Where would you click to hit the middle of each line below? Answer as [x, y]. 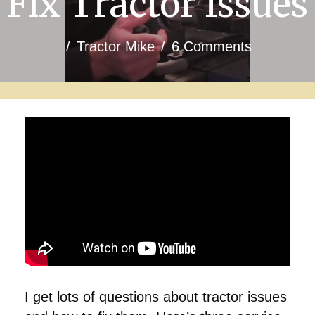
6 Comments [211, 46]
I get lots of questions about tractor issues [156, 296]
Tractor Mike [115, 46]
